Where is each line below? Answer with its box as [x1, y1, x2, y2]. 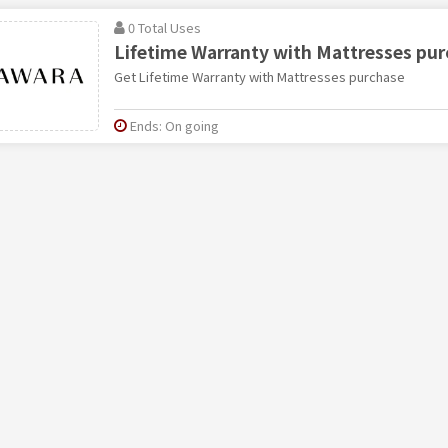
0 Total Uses [127, 17, 201, 37]
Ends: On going [129, 115, 219, 135]
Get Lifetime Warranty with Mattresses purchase [113, 66, 405, 86]
